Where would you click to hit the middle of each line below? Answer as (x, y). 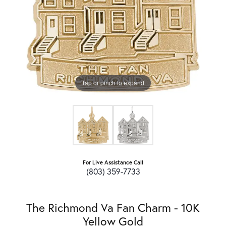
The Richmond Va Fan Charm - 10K (113, 207)
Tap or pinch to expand (113, 83)
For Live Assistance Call (113, 162)
